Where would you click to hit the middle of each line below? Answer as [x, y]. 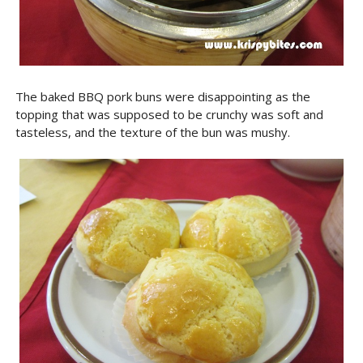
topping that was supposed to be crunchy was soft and [169, 114]
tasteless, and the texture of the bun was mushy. [152, 132]
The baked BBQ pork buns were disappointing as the [162, 96]
